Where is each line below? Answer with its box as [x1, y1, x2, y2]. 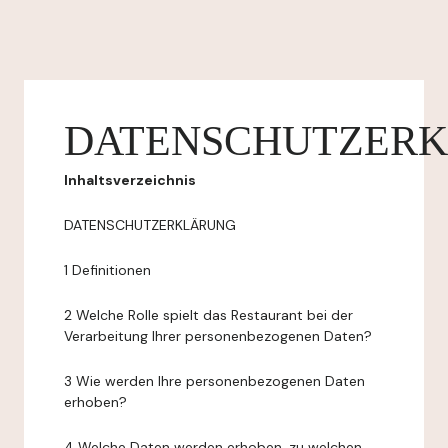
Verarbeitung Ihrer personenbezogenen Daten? [64, 327, 372, 345]
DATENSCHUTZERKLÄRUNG [64, 216, 236, 234]
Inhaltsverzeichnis [64, 171, 196, 189]
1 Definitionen [64, 261, 151, 279]
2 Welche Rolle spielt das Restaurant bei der [64, 306, 353, 324]
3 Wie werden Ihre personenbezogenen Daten [64, 372, 365, 390]
